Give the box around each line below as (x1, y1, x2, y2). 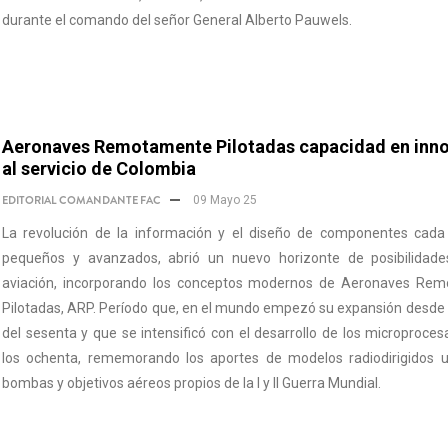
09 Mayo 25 (190, 193, 257, 207)
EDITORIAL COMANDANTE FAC (2, 192, 161, 208)
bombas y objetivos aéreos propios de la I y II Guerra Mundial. (2, 375, 381, 391)
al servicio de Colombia (2, 158, 196, 179)
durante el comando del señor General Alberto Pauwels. (2, 12, 352, 28)
